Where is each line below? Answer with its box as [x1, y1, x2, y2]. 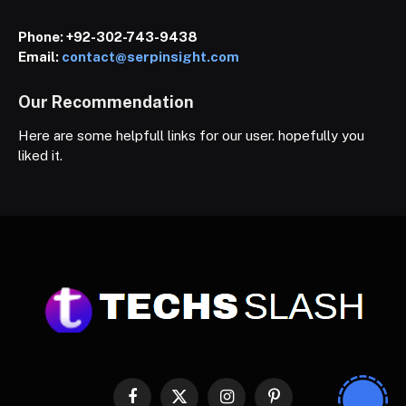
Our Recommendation [18, 92, 194, 111]
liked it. [18, 148, 63, 164]
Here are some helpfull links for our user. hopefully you [18, 128, 364, 144]
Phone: [18, 29, 66, 45]
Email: [18, 49, 62, 65]
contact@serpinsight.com [62, 49, 239, 65]
